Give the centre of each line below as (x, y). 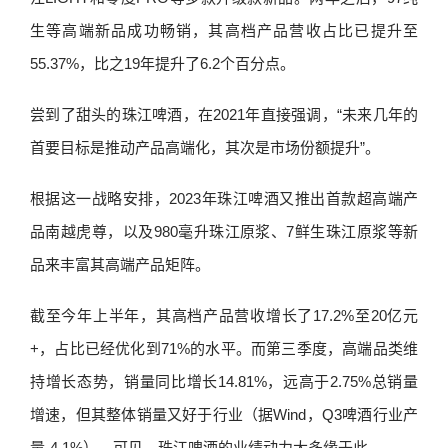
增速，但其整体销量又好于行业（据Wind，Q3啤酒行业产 (224, 414)
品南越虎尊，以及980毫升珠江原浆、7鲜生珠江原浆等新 (224, 231)
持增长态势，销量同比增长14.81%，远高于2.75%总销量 (224, 381)
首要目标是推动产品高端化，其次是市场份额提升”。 (205, 147)
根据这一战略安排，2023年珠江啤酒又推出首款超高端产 (224, 198)
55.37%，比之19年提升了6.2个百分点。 (162, 63)
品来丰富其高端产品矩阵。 (120, 264)
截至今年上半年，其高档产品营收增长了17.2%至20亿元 (224, 315)
